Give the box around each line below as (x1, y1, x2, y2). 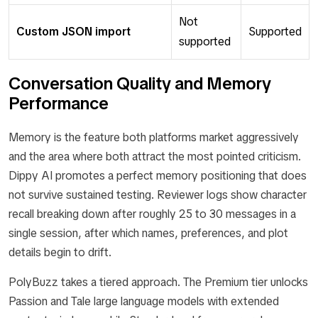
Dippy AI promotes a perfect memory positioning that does (9, 168, 307, 184)
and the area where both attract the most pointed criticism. (9, 149, 301, 165)
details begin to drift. (9, 245, 111, 261)
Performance (9, 92, 109, 115)
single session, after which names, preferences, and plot (9, 226, 288, 241)
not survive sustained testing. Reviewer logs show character (9, 187, 307, 203)
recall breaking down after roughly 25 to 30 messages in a (9, 207, 296, 222)
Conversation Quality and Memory (9, 72, 271, 95)
